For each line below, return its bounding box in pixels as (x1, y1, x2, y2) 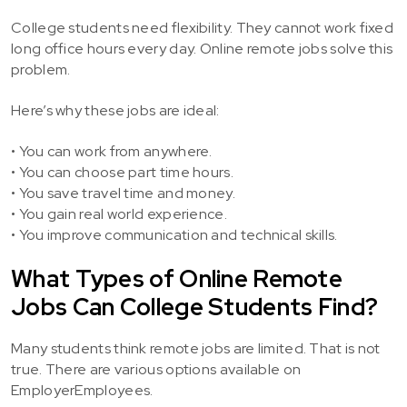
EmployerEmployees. (11, 381, 154, 400)
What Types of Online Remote (11, 263, 343, 294)
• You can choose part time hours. (11, 163, 233, 182)
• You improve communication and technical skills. (11, 225, 338, 244)
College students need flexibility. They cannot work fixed (11, 18, 394, 37)
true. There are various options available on (11, 360, 302, 379)
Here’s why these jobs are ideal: (11, 101, 220, 120)
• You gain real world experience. (11, 204, 227, 223)
